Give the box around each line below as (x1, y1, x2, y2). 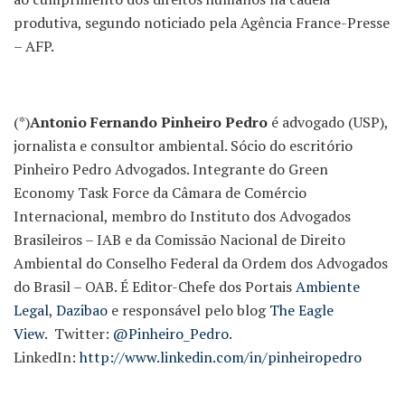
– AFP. (14, 36, 54, 57)
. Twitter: (44, 324, 113, 344)
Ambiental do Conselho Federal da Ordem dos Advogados (14, 253, 388, 274)
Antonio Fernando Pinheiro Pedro (30, 112, 268, 133)
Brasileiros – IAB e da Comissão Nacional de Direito (14, 230, 345, 250)
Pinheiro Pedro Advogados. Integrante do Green (14, 159, 328, 180)
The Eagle (269, 300, 334, 321)
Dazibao (56, 300, 108, 321)
